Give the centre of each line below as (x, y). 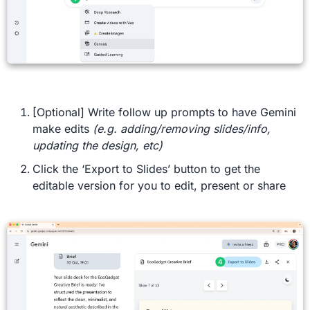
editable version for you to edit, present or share (159, 185)
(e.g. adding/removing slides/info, (182, 129)
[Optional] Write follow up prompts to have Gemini (164, 112)
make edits (63, 129)
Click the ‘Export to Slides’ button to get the (146, 169)
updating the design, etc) (98, 145)
